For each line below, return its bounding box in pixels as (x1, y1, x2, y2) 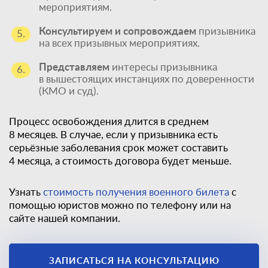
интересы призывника (109, 62, 217, 72)
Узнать (9, 187, 43, 197)
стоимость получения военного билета (43, 187, 229, 197)
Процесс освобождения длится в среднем (9, 116, 209, 127)
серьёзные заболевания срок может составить (9, 142, 228, 153)
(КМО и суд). (39, 86, 99, 96)
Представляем (39, 62, 109, 72)
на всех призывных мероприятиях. (39, 38, 200, 48)
